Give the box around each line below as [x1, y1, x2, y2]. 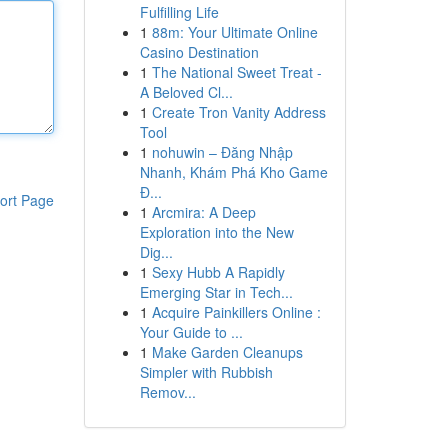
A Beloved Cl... [139, 82, 233, 102]
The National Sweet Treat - [151, 62, 322, 82]
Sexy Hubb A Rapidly [151, 262, 285, 282]
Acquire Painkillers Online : [151, 302, 321, 322]
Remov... [139, 382, 196, 402]
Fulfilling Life [139, 2, 219, 22]
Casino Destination [139, 42, 259, 62]
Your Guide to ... [139, 322, 243, 342]
